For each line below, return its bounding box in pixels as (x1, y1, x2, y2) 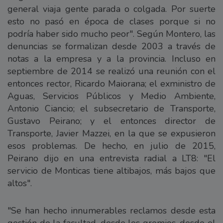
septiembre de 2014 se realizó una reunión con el (7, 65, 216, 77)
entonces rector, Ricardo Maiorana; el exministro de (7, 77, 216, 90)
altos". (7, 177, 32, 189)
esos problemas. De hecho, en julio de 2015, (7, 139, 216, 152)
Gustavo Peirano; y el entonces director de (7, 114, 216, 127)
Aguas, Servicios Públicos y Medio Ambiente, (7, 90, 216, 102)
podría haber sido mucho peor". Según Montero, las (7, 27, 216, 40)
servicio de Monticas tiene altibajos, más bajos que (7, 164, 216, 177)
